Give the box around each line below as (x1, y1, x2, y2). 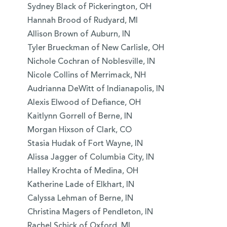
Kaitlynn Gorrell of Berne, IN (27, 112, 132, 121)
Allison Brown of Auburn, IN (27, 30, 130, 39)
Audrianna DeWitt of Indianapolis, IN (27, 85, 164, 94)
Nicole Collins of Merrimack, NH (27, 71, 146, 80)
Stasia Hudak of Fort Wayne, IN (27, 140, 143, 148)
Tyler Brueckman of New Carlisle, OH (27, 44, 164, 53)
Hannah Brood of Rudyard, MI (27, 17, 138, 25)
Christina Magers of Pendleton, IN (27, 208, 153, 217)
